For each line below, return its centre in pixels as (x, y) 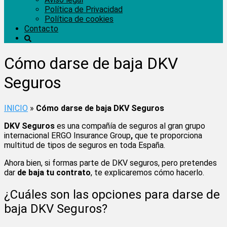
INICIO (16, 108)
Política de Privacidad (84, 9)
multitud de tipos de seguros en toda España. (85, 145)
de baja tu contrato (54, 172)
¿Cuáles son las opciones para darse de (112, 194)
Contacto (41, 29)
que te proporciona (168, 135)
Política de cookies (79, 19)
